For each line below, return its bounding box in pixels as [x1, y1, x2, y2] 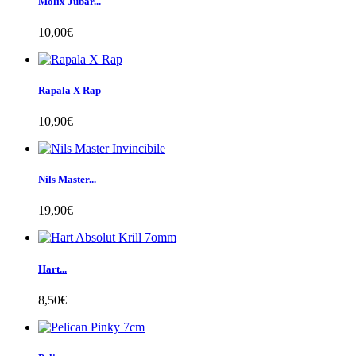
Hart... [38, 262, 67, 275]
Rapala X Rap [38, 83, 101, 96]
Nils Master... [38, 173, 96, 186]
